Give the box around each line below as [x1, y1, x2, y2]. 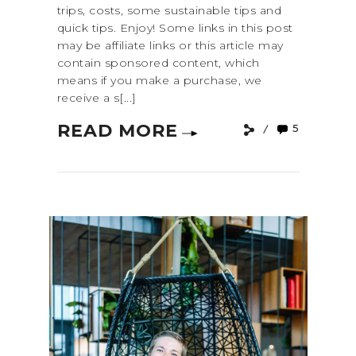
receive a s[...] [56, 91, 137, 106]
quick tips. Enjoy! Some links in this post [56, 21, 293, 36]
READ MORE [56, 120, 178, 142]
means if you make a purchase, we [56, 73, 262, 88]
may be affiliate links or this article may [56, 38, 284, 53]
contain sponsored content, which [56, 56, 260, 71]
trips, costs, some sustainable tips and [56, 3, 281, 18]
